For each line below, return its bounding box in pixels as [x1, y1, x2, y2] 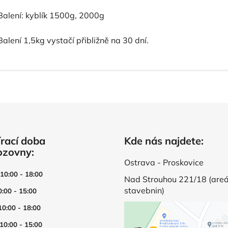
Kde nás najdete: [124, 134, 204, 147]
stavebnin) [124, 185, 164, 195]
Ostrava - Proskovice [124, 157, 204, 167]
